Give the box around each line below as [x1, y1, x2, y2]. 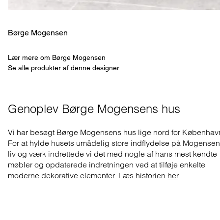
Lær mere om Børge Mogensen [8, 53, 106, 61]
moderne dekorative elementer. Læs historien [8, 170, 167, 180]
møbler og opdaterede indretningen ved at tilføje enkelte [8, 159, 205, 169]
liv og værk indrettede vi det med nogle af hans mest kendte [8, 148, 217, 159]
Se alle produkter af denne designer [8, 63, 119, 72]
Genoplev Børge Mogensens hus [8, 101, 180, 116]
